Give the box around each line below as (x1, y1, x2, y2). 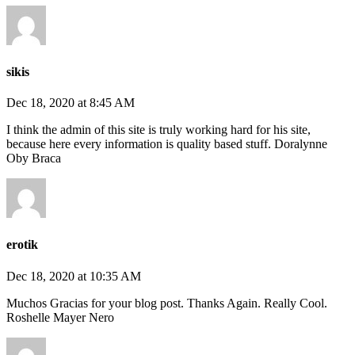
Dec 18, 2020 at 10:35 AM (6, 269, 141, 283)
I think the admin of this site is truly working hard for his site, (6, 123, 311, 137)
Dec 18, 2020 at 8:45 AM (6, 96, 135, 110)
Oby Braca (6, 151, 61, 166)
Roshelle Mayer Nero (6, 310, 114, 324)
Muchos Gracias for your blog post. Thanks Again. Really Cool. (6, 296, 327, 310)
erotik (6, 238, 38, 252)
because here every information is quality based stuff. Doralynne (6, 137, 327, 151)
